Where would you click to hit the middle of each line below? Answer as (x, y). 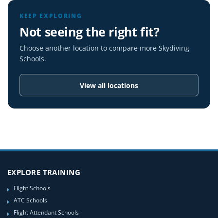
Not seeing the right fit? (90, 32)
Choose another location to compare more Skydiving (104, 48)
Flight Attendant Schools (46, 212)
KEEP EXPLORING (51, 16)
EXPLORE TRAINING (44, 172)
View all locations (109, 85)
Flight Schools (32, 188)
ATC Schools (30, 200)
